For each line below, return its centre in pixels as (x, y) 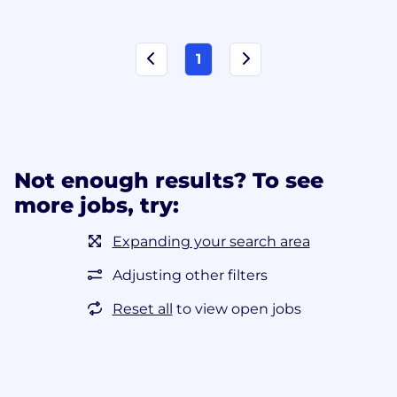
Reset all (142, 308)
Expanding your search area (211, 241)
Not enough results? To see (169, 180)
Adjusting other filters (190, 275)
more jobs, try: (97, 205)
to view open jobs (238, 308)
